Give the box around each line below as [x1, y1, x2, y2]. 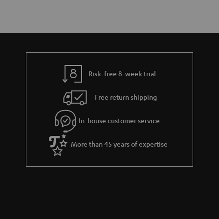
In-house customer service [79, 115, 160, 125]
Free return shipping [95, 92, 157, 101]
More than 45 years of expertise [71, 139, 168, 148]
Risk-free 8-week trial [88, 68, 156, 78]
